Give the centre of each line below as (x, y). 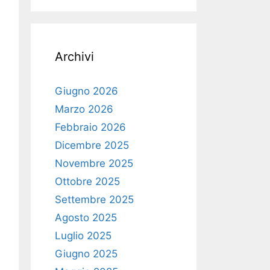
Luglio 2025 (83, 236)
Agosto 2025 (86, 218)
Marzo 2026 (84, 109)
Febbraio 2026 (90, 127)
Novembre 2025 (94, 163)
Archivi (74, 57)
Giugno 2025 (86, 254)
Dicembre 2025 (92, 145)
